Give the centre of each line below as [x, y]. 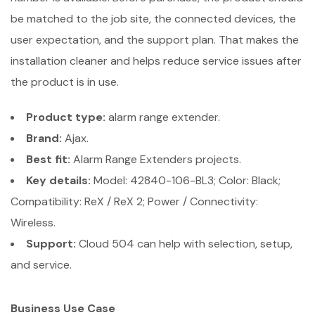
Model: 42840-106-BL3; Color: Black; [186, 181]
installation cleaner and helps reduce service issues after [156, 61]
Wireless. [33, 223]
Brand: [44, 139]
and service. [41, 265]
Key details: [58, 181]
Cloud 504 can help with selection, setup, [184, 244]
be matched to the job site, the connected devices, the [153, 19]
